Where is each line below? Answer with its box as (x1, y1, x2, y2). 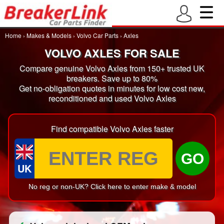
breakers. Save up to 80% (66, 72, 157, 84)
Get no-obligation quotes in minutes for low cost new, (19, 82, 205, 94)
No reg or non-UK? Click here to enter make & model (28, 182, 196, 190)
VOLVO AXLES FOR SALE (44, 45, 179, 61)
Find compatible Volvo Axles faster (50, 123, 173, 134)
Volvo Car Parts (76, 31, 118, 39)
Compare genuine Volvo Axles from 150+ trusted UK (19, 62, 204, 74)
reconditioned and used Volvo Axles (48, 92, 176, 104)
